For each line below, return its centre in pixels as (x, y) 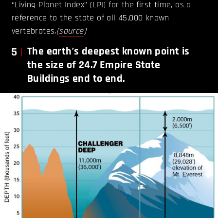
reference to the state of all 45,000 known (91, 18)
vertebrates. (34, 31)
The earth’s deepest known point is (109, 52)
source (71, 31)
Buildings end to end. (76, 79)
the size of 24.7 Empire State (94, 65)
